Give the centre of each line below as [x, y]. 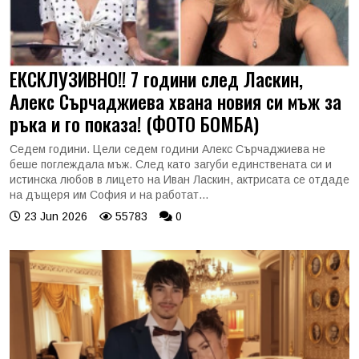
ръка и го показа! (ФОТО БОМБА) [134, 124]
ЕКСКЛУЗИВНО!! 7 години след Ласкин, [156, 79]
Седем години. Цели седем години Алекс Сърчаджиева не [167, 149]
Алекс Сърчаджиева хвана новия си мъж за [175, 101]
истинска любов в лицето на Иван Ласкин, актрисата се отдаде [179, 179]
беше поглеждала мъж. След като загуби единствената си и [171, 164]
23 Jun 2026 [54, 216]
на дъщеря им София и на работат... [109, 195]
